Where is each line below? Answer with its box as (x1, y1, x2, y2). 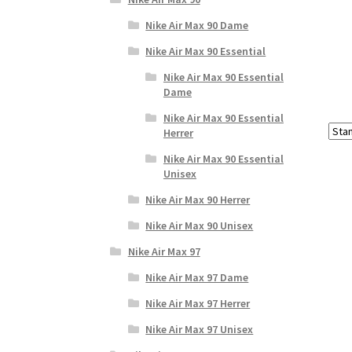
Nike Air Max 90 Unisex (145, 218, 254, 233)
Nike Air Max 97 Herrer (145, 295, 251, 310)
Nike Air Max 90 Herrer (145, 192, 251, 207)
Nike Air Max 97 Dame (145, 269, 249, 284)
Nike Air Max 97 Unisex (145, 321, 254, 336)
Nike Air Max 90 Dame (145, 17, 249, 32)
